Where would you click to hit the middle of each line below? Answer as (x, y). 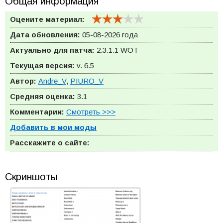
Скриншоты (31, 177)
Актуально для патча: (52, 50)
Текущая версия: (42, 65)
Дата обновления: (45, 35)
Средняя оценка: (43, 96)
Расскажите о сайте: (50, 143)
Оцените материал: (47, 19)
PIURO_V (87, 81)
